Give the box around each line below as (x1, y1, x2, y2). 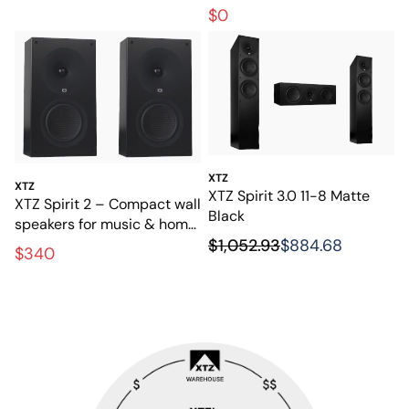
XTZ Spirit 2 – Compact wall (15, 194, 201, 215)
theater (15, 235, 64, 255)
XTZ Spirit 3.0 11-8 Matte (208, 185, 370, 205)
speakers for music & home (15, 215, 196, 235)
